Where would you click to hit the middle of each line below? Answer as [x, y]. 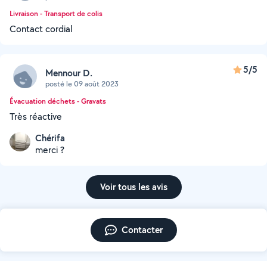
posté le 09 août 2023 [82, 83]
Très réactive [36, 117]
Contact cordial [41, 29]
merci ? [50, 150]
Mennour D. [69, 73]
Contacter [142, 230]
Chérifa [50, 138]
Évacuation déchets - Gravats [58, 101]
